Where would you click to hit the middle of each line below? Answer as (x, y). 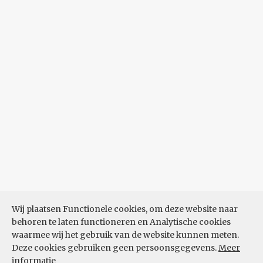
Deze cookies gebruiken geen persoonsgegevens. (115, 248)
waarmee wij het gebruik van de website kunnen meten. (125, 235)
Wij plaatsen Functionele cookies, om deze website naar (125, 209)
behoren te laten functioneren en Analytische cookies (121, 222)
